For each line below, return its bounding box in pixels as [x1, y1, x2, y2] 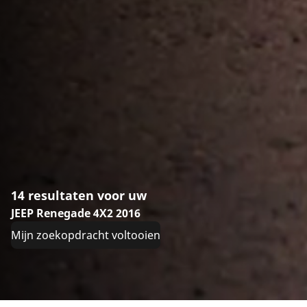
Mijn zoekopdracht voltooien [11, 227, 160, 243]
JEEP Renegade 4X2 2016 [11, 205, 140, 221]
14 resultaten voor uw [11, 186, 147, 204]
